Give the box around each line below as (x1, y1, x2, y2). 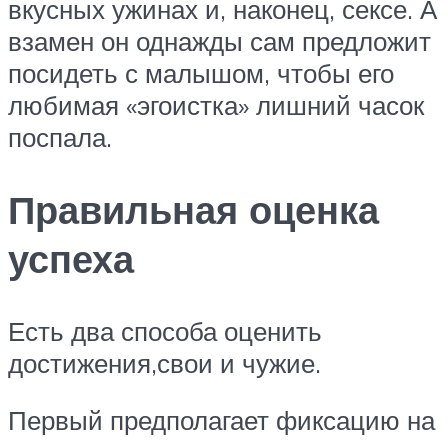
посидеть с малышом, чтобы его (8, 56, 394, 89)
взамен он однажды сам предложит (8, 24, 431, 57)
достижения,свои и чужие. (8, 346, 321, 379)
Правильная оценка (8, 184, 379, 234)
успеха (8, 233, 134, 283)
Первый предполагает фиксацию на (8, 404, 435, 437)
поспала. (8, 120, 112, 153)
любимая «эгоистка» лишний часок (8, 88, 424, 121)
